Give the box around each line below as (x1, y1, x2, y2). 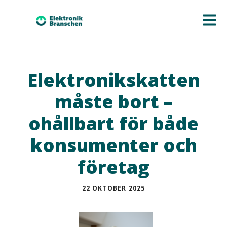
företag (78, 155, 149, 179)
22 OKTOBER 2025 (82, 184, 145, 193)
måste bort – (55, 89, 172, 114)
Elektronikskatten (27, 67, 200, 92)
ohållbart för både (28, 111, 199, 136)
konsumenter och (30, 133, 197, 158)
